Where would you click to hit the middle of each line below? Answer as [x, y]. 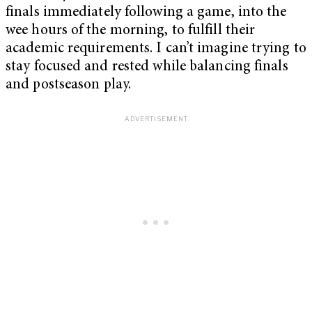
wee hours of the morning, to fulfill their [131, 31]
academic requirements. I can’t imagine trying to [156, 49]
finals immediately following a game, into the [146, 13]
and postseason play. [69, 85]
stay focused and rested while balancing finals [147, 67]
